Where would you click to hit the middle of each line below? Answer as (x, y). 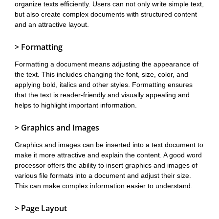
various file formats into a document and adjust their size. (103, 175)
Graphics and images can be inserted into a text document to (109, 145)
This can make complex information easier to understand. (104, 186)
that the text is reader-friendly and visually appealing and (102, 95)
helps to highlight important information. (76, 105)
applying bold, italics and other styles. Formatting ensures (104, 85)
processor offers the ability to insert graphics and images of (106, 165)
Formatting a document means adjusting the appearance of (107, 64)
